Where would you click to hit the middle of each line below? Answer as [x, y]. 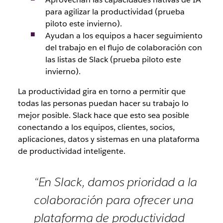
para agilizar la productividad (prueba [115, 12]
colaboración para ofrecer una [113, 200]
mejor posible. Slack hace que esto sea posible [103, 115]
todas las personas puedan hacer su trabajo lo [103, 103]
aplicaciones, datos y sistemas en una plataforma [109, 139]
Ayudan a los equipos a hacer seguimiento [124, 36]
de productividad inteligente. [71, 151]
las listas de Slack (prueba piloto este [113, 59]
